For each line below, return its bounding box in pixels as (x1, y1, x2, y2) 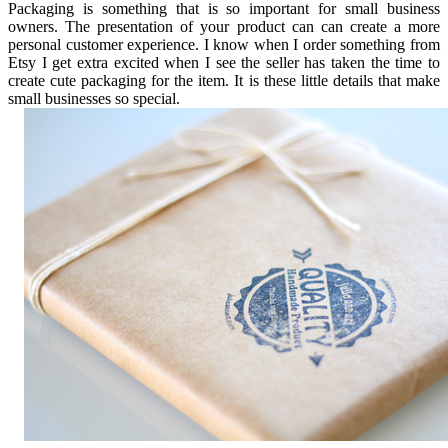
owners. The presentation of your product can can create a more (8, 17, 440, 35)
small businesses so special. (8, 89, 180, 107)
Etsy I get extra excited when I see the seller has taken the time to (8, 53, 440, 71)
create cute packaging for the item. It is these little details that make (8, 71, 440, 89)
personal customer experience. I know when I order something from (8, 35, 440, 53)
